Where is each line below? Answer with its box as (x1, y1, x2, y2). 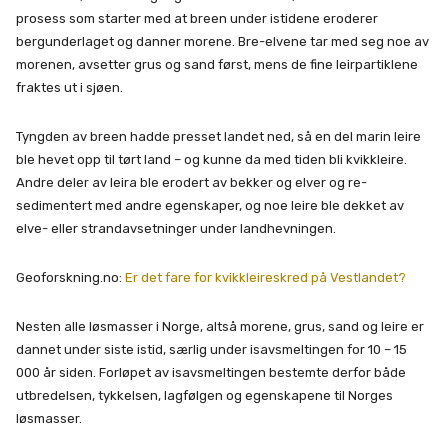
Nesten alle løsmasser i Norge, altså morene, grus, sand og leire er (16, 319, 424, 335)
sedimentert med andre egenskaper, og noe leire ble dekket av (16, 198, 404, 214)
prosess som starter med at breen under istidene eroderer (16, 11, 378, 27)
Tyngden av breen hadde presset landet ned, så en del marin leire (16, 129, 421, 145)
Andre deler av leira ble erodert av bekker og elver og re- (16, 175, 367, 191)
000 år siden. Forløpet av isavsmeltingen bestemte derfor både (16, 365, 406, 381)
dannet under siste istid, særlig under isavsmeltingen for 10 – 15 (16, 342, 407, 358)
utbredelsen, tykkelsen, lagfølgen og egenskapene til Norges (16, 388, 393, 404)
